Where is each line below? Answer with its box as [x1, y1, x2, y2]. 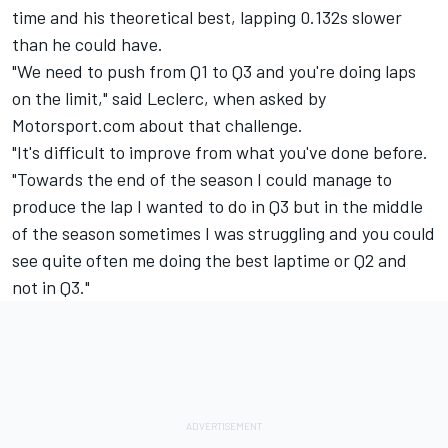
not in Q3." [12, 276, 90, 299]
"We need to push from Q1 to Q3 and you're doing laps [12, 60, 416, 83]
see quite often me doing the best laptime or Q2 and [12, 249, 407, 272]
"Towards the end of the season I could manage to [12, 168, 392, 191]
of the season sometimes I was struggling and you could [12, 222, 435, 245]
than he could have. [12, 33, 163, 56]
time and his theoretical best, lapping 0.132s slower [12, 6, 402, 29]
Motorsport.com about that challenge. [12, 114, 303, 137]
